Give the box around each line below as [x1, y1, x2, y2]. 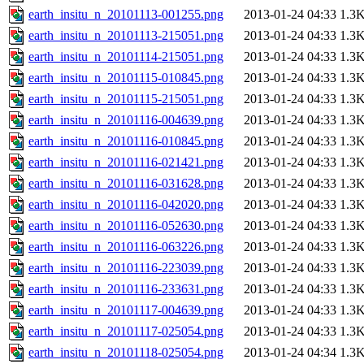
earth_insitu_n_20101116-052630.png [28, 219, 223, 233]
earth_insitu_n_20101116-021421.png [28, 155, 223, 170]
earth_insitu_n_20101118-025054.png [28, 345, 223, 360]
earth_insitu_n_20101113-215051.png [28, 28, 223, 43]
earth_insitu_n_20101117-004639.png [28, 303, 223, 318]
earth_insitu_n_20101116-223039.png [28, 261, 223, 275]
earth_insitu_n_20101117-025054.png [28, 324, 223, 339]
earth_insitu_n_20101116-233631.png [28, 282, 223, 297]
